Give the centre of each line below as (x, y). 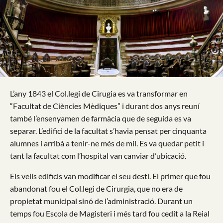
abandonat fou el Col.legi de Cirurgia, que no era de (96, 188)
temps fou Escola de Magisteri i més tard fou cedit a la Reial (110, 213)
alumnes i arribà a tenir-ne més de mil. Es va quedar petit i (107, 143)
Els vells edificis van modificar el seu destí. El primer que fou (110, 176)
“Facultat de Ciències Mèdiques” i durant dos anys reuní (105, 106)
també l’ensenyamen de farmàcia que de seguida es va (101, 118)
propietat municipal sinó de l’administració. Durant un (101, 201)
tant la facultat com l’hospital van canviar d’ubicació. (98, 156)
